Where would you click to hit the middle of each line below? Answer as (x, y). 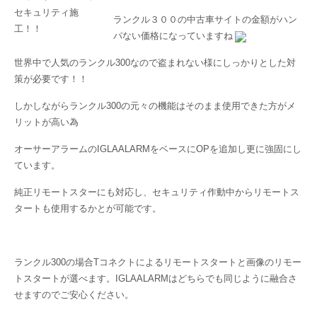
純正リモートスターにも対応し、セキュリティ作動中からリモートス (157, 192)
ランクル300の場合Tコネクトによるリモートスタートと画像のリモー (158, 262)
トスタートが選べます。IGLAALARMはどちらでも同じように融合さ (156, 278)
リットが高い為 (46, 122)
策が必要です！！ (51, 79)
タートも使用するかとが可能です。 (88, 208)
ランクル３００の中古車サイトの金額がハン (205, 19)
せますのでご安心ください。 (74, 295)
